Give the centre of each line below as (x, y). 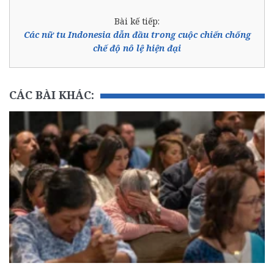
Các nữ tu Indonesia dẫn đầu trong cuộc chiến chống (137, 34)
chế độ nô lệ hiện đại (137, 48)
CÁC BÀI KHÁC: (52, 94)
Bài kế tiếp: (137, 21)
